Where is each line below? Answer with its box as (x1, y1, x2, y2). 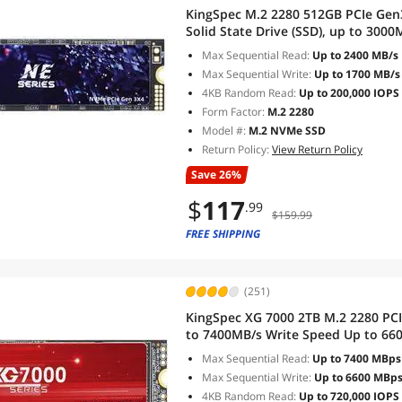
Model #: (202, 123, 249, 138)
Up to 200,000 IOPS (296, 85, 399, 100)
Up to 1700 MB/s (311, 66, 400, 82)
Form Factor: (202, 104, 265, 119)
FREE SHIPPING (186, 226, 260, 241)
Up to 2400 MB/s (310, 48, 398, 63)
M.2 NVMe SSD (249, 123, 326, 138)
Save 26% (191, 167, 241, 182)
